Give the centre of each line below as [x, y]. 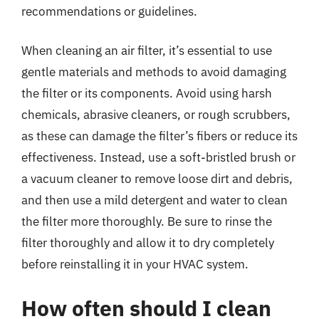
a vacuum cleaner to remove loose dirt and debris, [157, 179]
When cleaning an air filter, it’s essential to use [147, 51]
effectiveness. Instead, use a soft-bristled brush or [158, 157]
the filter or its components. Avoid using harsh [147, 93]
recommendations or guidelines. [109, 11]
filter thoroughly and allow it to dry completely [148, 243]
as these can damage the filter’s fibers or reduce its [159, 136]
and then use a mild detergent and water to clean [155, 200]
